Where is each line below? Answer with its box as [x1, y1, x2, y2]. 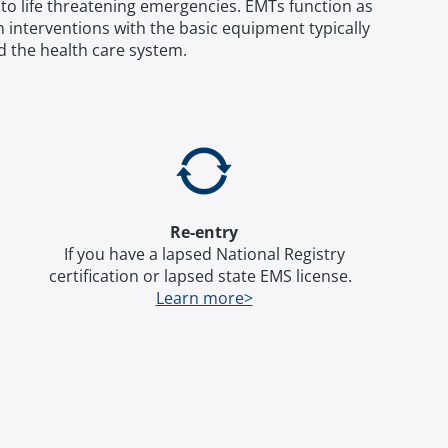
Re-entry [170, 221, 238, 243]
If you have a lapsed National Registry [63, 243, 345, 265]
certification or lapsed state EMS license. [48, 265, 356, 287]
